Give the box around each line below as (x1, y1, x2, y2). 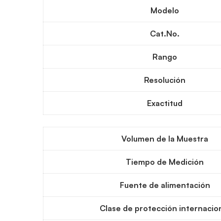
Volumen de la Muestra (121, 134, 208, 144)
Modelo (150, 5, 179, 15)
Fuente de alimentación (119, 180, 210, 190)
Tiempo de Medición (126, 157, 204, 167)
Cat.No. (149, 29, 180, 38)
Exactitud (147, 98, 183, 108)
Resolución (144, 75, 185, 85)
